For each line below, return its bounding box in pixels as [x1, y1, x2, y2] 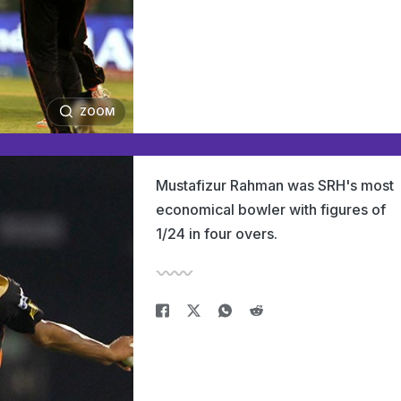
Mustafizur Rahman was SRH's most [156, 176, 394, 194]
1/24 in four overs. [156, 225, 277, 243]
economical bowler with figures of [156, 200, 386, 218]
